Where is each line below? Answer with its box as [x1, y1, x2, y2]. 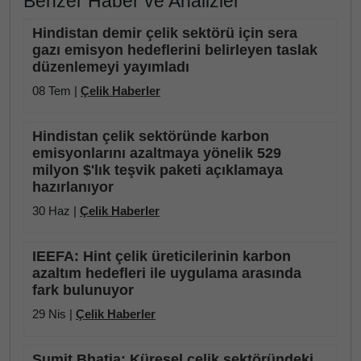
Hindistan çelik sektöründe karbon [32, 128, 269, 144]
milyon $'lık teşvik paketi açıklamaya [32, 162, 283, 178]
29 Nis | [32, 307, 76, 321]
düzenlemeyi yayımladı [32, 59, 189, 75]
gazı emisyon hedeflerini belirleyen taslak [32, 42, 317, 58]
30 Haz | [32, 204, 80, 218]
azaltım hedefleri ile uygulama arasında [32, 265, 301, 281]
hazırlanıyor [32, 179, 114, 195]
